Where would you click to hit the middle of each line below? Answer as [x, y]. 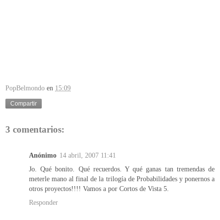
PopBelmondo [25, 88]
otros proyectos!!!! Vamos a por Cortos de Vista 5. [99, 188]
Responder [43, 202]
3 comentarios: [35, 130]
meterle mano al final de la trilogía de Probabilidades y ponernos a [122, 179]
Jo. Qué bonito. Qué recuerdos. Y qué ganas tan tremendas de [122, 169]
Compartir [24, 104]
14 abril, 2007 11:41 [88, 155]
